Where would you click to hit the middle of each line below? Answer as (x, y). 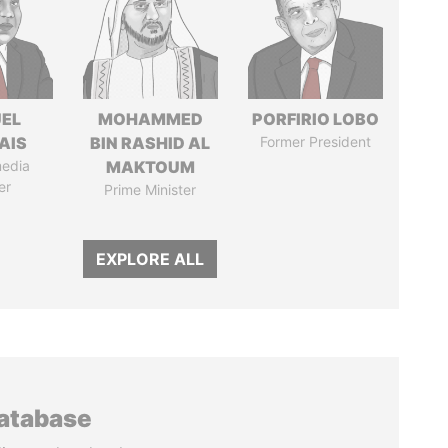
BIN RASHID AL (150, 143)
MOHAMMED (150, 119)
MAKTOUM (150, 167)
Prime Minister (150, 189)
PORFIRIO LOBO (315, 119)
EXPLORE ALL (150, 259)
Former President (315, 141)
